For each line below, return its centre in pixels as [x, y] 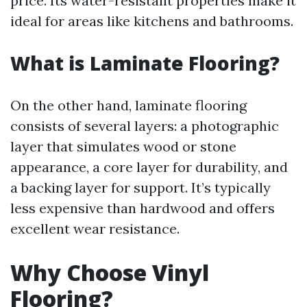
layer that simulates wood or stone [123, 146]
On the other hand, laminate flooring [128, 105]
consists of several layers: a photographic [145, 126]
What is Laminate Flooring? [145, 63]
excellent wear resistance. [95, 229]
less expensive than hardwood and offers [143, 208]
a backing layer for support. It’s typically [140, 187]
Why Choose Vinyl [110, 272]
